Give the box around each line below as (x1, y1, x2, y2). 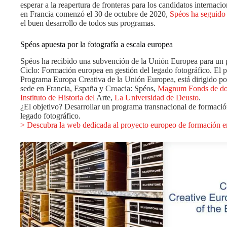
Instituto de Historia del (20, 93, 95, 102)
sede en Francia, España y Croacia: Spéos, (20, 84, 158, 93)
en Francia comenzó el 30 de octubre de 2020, (20, 9, 170, 18)
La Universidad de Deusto (115, 93, 199, 102)
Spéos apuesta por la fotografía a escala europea (20, 40, 173, 49)
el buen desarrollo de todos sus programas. (20, 18, 156, 27)
